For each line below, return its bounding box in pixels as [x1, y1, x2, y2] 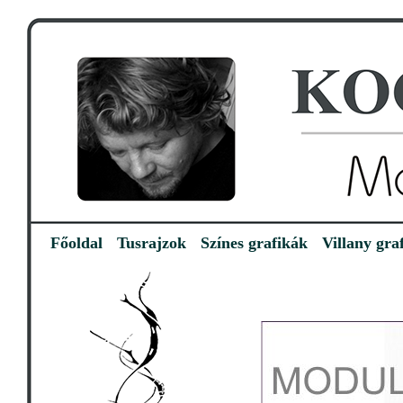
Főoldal [50, 234, 103, 252]
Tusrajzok [117, 234, 186, 252]
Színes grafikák [201, 234, 308, 252]
